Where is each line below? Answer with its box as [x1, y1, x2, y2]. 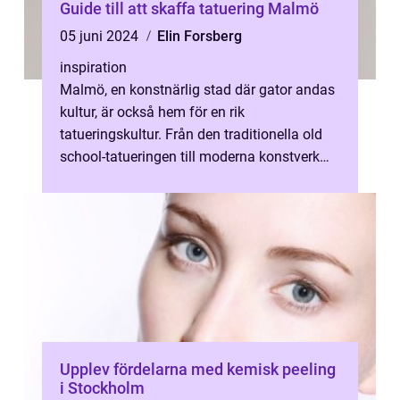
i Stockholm [60, 379, 145, 397]
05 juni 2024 [60, 28, 142, 45]
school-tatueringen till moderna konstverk [60, 148, 320, 165]
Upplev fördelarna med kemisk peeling [60, 360, 336, 379]
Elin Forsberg [157, 28, 242, 45]
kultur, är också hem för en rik [60, 104, 245, 121]
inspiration [60, 59, 127, 76]
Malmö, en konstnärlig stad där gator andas [60, 81, 335, 98]
